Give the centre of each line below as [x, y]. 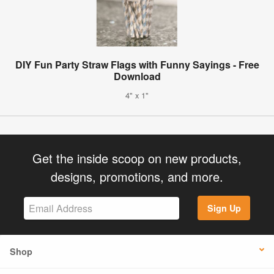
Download [137, 76]
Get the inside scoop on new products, [137, 158]
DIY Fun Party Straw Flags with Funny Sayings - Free [137, 64]
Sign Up [224, 208]
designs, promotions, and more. [137, 176]
